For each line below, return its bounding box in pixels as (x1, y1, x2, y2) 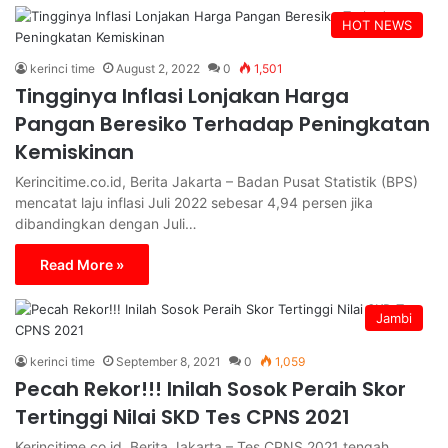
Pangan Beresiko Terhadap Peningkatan (15, 109, 430, 138)
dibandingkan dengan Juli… (15, 214, 197, 232)
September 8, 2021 (116, 353, 221, 369)
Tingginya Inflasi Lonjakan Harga (15, 81, 349, 110)
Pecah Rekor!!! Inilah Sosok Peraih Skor (15, 374, 406, 403)
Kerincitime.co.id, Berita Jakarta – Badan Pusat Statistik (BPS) (15, 172, 418, 190)
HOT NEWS (342, 16, 412, 33)
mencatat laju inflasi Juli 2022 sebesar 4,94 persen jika (15, 193, 373, 211)
